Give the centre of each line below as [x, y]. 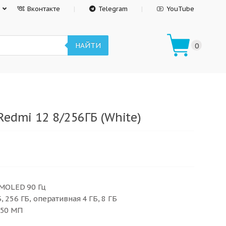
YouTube [180, 9]
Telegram [113, 9]
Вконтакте [44, 9]
